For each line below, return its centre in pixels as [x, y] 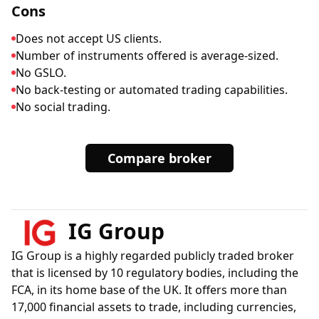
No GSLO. [41, 73]
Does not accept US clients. [89, 38]
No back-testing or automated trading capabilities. [152, 90]
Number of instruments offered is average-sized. [147, 56]
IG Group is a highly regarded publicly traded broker [153, 256]
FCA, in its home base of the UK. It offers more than [149, 290]
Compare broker [159, 158]
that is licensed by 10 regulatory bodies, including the [155, 273]
